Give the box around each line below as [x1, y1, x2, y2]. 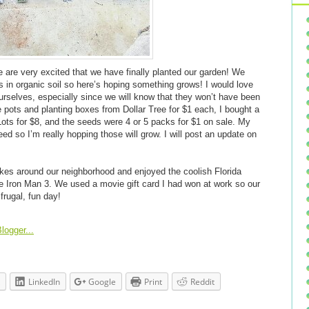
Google [88, 276, 116, 288]
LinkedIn [28, 276, 60, 288]
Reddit [190, 276, 215, 288]
